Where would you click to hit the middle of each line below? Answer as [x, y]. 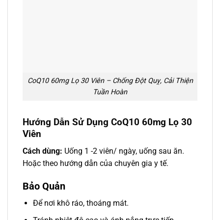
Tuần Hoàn [110, 92]
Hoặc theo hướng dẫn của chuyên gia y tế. [96, 163]
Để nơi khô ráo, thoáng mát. [81, 203]
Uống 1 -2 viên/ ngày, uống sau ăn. [123, 151]
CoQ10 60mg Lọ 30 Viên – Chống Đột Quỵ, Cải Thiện [110, 81]
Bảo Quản [44, 186]
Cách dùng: [42, 151]
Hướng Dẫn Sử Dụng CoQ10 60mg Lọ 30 [107, 122]
